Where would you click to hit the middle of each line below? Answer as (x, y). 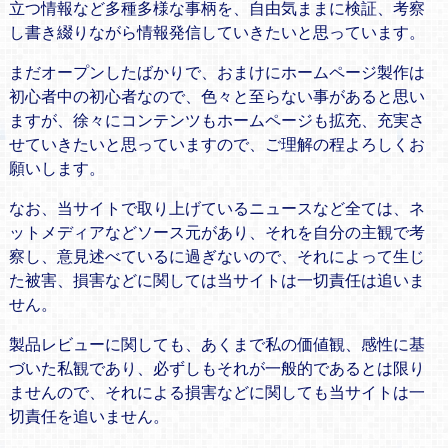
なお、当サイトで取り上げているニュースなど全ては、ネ (216, 208)
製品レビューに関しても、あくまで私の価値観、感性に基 (216, 344)
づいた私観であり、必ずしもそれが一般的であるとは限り (216, 368)
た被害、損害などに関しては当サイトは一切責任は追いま (216, 280)
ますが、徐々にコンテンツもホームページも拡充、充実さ (216, 120)
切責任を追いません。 (88, 416)
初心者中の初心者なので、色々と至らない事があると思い (216, 96)
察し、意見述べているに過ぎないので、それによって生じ (216, 256)
